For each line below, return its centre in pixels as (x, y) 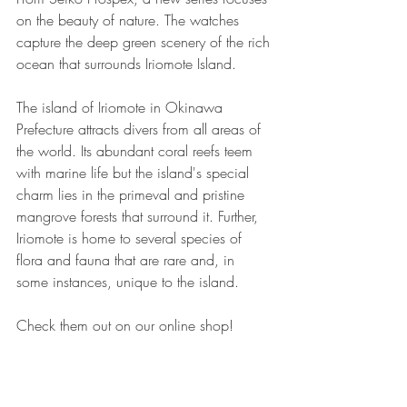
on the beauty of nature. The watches (130, 20)
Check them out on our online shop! (125, 325)
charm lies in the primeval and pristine (133, 194)
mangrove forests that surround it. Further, (139, 216)
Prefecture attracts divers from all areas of (141, 129)
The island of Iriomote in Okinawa (122, 107)
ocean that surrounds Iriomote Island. (126, 64)
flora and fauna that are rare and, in (128, 260)
